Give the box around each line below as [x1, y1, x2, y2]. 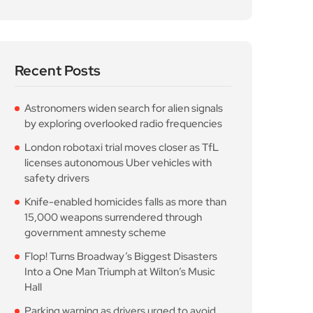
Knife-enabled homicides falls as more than [24, 195, 226, 210]
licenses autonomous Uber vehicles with [24, 156, 212, 170]
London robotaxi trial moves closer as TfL [24, 140, 219, 155]
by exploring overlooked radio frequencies [24, 117, 222, 131]
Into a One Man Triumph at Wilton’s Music [24, 265, 215, 279]
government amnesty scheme [24, 226, 166, 240]
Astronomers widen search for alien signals [24, 101, 223, 116]
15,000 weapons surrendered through [24, 210, 202, 225]
